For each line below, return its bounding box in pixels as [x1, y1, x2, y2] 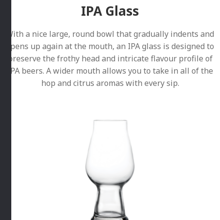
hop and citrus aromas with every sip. [41, 78, 179, 89]
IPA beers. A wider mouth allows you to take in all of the [7, 65, 213, 77]
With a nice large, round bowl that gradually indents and [6, 28, 214, 40]
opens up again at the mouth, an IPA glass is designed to [6, 41, 214, 52]
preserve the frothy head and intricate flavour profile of [7, 53, 213, 64]
